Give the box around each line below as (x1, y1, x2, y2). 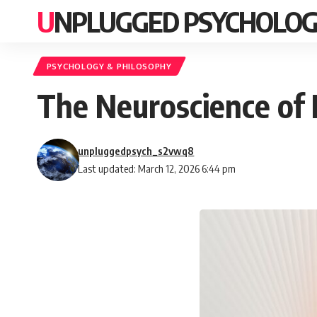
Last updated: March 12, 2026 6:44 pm (78, 162, 236, 175)
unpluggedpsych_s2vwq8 (78, 144, 195, 158)
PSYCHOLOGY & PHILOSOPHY (46, 61, 172, 72)
